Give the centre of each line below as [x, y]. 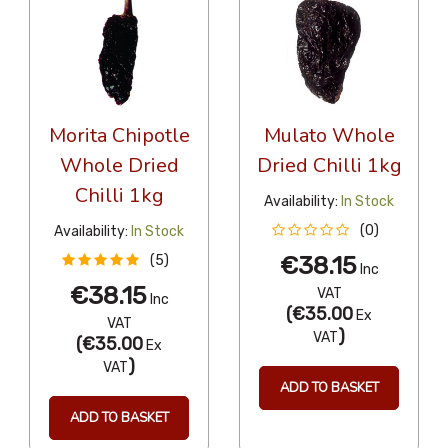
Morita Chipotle [119, 135]
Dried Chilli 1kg [329, 165]
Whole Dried [119, 165]
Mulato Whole [329, 135]
